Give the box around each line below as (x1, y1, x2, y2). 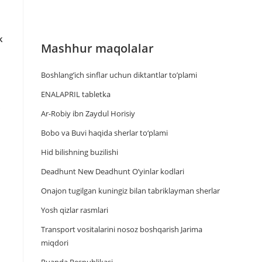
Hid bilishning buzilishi (41, 147, 118, 157)
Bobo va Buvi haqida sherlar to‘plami (41, 127, 168, 138)
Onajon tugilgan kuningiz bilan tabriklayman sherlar (41, 185, 220, 196)
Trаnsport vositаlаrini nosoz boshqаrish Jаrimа (41, 224, 202, 235)
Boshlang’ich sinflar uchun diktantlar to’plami (41, 70, 197, 80)
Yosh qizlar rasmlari (41, 205, 108, 215)
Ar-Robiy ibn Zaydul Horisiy (41, 108, 135, 119)
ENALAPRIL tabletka (41, 89, 111, 99)
